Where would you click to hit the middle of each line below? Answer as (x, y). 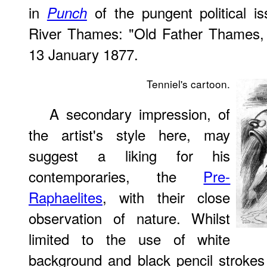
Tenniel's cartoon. (189, 83)
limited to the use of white (130, 238)
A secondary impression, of (140, 113)
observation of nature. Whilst (130, 218)
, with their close (167, 197)
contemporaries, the (116, 176)
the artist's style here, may (130, 134)
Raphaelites (66, 197)
